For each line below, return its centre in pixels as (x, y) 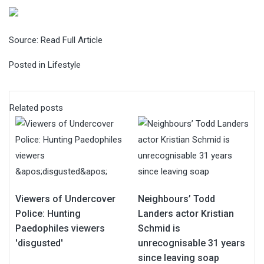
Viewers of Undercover (65, 199)
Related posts (36, 108)
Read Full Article (72, 40)
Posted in (28, 65)
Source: (25, 40)
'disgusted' (39, 243)
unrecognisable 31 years (192, 243)
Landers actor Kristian (186, 213)
